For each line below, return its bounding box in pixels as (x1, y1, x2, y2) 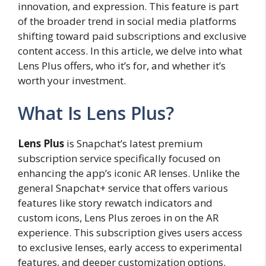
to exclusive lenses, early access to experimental (18, 240, 242, 255)
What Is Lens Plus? (18, 101, 174, 126)
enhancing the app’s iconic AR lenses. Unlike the (18, 166, 240, 180)
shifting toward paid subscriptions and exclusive (18, 28, 246, 43)
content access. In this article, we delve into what (18, 43, 242, 58)
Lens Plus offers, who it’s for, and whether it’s (18, 58, 226, 72)
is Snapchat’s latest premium (64, 137, 202, 151)
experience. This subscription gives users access (18, 226, 242, 240)
